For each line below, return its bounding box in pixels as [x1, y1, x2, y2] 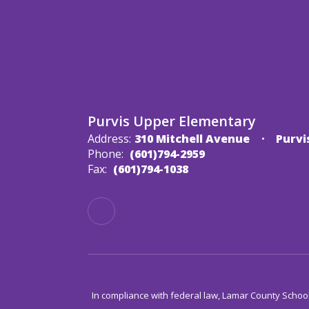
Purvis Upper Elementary [88, 111, 256, 130]
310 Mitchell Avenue [134, 130, 250, 146]
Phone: [88, 146, 123, 161]
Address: [88, 130, 131, 146]
